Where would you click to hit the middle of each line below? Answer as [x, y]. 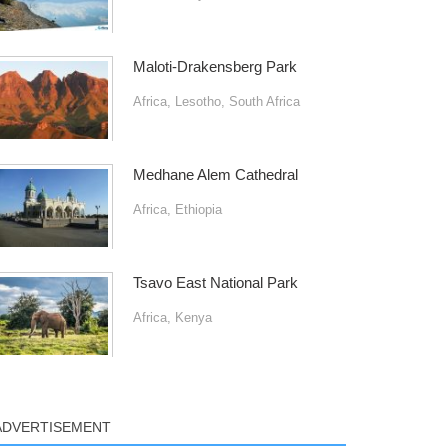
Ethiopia [198, 209]
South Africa [264, 101]
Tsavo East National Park [215, 282]
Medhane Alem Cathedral [215, 174]
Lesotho [197, 101]
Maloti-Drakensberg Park [214, 66]
